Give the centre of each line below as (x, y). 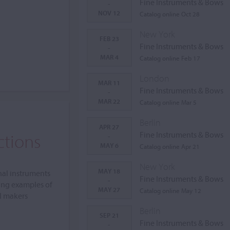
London (154, 78)
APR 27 (109, 127)
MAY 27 (109, 189)
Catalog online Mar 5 (168, 102)
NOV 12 (109, 13)
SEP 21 (109, 215)
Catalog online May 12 (170, 190)
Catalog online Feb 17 (170, 58)
